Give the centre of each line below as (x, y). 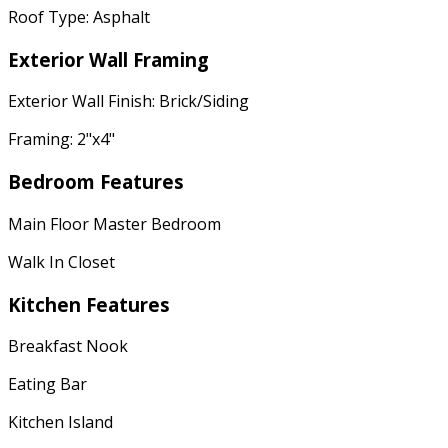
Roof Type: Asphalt (79, 16)
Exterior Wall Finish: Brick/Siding (128, 101)
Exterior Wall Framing (108, 59)
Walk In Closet (61, 261)
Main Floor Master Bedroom (114, 223)
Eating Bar (47, 384)
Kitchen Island (60, 422)
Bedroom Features (96, 182)
